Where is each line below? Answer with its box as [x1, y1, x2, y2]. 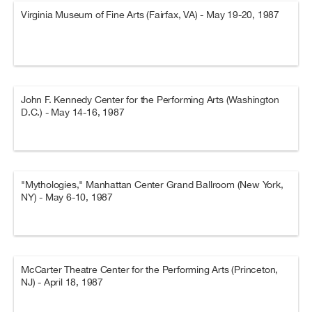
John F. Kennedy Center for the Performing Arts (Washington [21, 94, 279, 105]
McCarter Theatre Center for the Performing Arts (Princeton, [21, 264, 279, 275]
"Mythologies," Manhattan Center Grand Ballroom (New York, [21, 179, 283, 190]
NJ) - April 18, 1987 [21, 276, 104, 288]
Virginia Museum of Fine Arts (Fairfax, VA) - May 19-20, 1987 [21, 9, 279, 20]
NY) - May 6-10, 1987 [21, 192, 114, 203]
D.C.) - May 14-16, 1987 [21, 107, 125, 118]
